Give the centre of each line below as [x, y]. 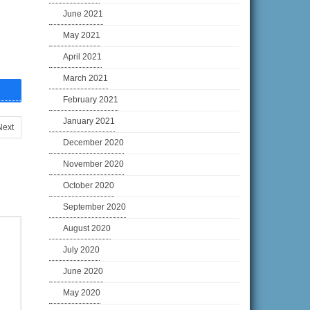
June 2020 [83, 272]
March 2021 [85, 79]
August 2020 [87, 229]
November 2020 [93, 164]
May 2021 [82, 36]
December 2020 [93, 143]
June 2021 [83, 14]
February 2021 [91, 100]
